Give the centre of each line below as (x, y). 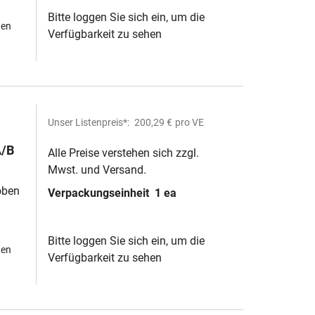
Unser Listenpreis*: (90, 122)
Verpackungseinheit (100, 193)
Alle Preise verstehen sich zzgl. (123, 153)
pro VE (189, 122)
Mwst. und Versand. (97, 170)
